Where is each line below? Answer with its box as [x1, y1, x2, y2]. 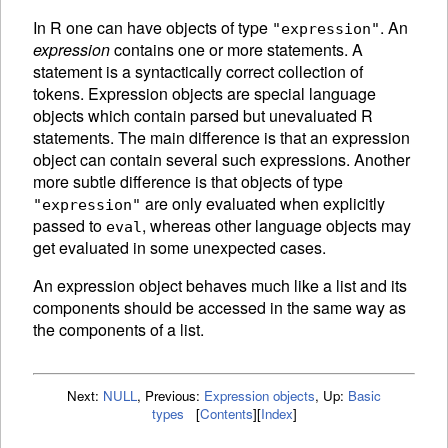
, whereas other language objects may [142, 213, 411, 237]
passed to [33, 213, 106, 237]
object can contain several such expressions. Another [33, 147, 410, 171]
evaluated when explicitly [206, 191, 385, 215]
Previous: [145, 385, 204, 405]
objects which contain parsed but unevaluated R [33, 103, 373, 127]
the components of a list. [33, 317, 204, 341]
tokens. [33, 81, 88, 105]
